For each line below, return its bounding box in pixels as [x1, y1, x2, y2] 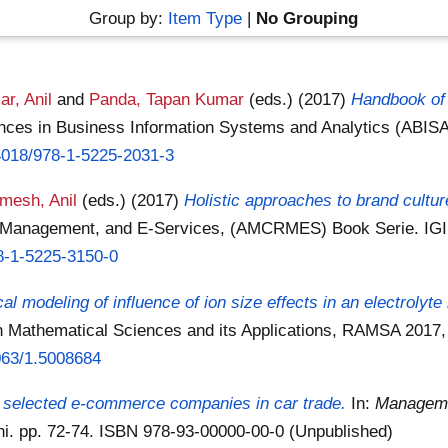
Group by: [89, 8, 169, 28]
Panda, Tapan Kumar [89, 89, 245, 109]
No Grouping [256, 8, 359, 28]
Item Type [168, 8, 243, 28]
